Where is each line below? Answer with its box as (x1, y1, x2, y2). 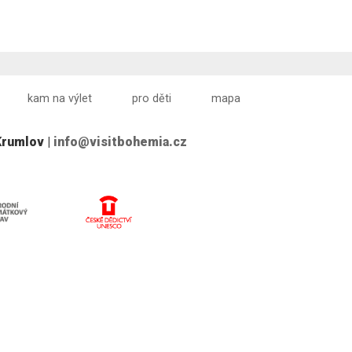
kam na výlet (27, 92, 92, 106)
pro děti (131, 92, 171, 106)
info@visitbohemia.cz (53, 134, 187, 150)
